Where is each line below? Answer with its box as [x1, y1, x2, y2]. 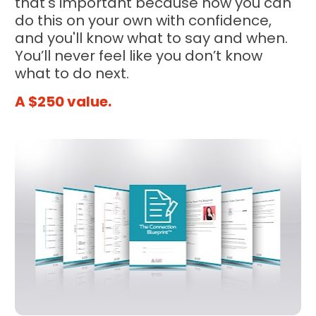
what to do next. [15, 63, 130, 83]
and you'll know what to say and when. [15, 28, 288, 48]
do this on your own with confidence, [15, 10, 272, 30]
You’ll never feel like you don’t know [15, 45, 263, 66]
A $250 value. [15, 91, 112, 111]
